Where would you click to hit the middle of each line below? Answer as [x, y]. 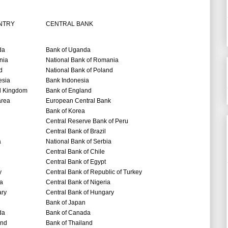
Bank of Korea [65, 111]
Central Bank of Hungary [80, 193]
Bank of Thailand [69, 223]
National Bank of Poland [79, 70]
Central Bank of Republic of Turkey [94, 172]
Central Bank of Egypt [76, 162]
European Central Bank [78, 101]
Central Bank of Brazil [76, 132]
